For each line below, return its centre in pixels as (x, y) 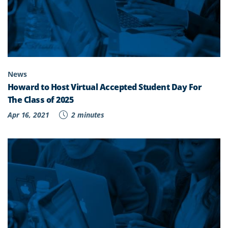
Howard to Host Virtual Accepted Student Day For (105, 87)
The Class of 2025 (40, 99)
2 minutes (87, 115)
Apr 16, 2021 (28, 115)
